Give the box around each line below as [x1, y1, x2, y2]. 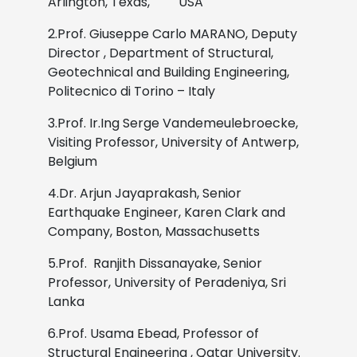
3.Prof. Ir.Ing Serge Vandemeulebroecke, [48, 113, 298, 132]
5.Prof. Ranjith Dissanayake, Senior [48, 253, 262, 273]
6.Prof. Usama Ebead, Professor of [48, 324, 259, 343]
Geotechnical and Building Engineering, [48, 62, 289, 81]
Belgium [48, 151, 97, 171]
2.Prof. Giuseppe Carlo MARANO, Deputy [48, 24, 297, 43]
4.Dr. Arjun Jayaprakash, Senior [48, 183, 241, 202]
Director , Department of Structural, [48, 43, 273, 62]
